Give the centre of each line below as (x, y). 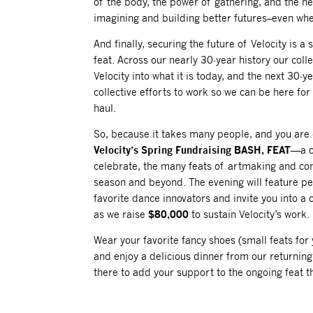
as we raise (121, 214)
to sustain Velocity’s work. (249, 214)
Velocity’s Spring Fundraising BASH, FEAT (192, 150)
